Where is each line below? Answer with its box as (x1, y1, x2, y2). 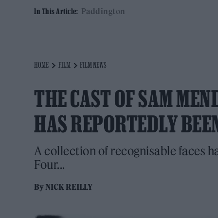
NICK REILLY (45, 182, 93, 192)
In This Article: (34, 7, 78, 16)
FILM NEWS (80, 60, 107, 70)
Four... (34, 157, 65, 172)
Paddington (81, 6, 126, 17)
